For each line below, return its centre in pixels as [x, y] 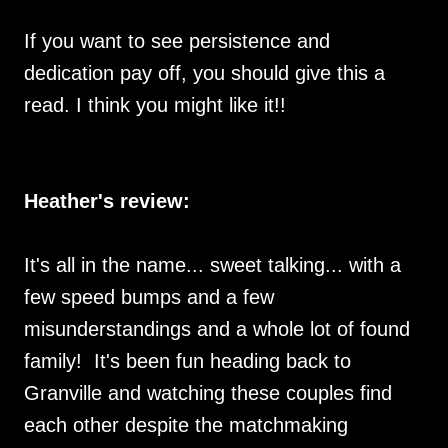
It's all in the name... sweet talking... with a [212, 265]
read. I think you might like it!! [155, 105]
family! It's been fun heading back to [187, 361]
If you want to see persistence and [177, 41]
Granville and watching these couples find [208, 393]
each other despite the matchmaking [186, 425]
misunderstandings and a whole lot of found [217, 329]
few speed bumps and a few [149, 297]
